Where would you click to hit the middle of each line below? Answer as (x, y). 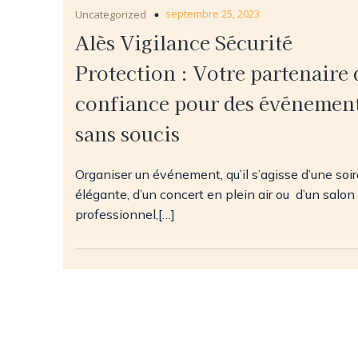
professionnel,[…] (125, 214)
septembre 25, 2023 (213, 13)
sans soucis (130, 133)
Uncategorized (111, 14)
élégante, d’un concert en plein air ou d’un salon (215, 194)
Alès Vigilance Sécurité (184, 42)
